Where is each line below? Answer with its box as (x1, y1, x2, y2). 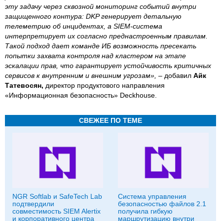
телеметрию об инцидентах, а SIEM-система (5, 22, 162, 30)
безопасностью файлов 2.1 (118, 199, 206, 208)
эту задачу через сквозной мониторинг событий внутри (5, 2, 196, 10)
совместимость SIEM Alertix (12, 207, 101, 215)
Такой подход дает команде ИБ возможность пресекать (5, 41, 196, 50)
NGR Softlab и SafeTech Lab (12, 192, 102, 200)
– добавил (156, 71, 191, 79)
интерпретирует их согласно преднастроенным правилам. (5, 32, 208, 40)
